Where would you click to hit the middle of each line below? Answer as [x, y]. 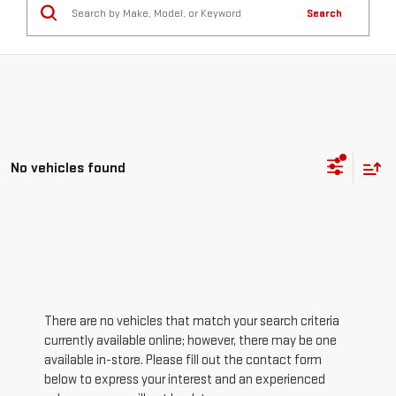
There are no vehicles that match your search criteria [192, 321]
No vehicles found [68, 168]
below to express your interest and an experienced [185, 379]
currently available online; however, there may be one [190, 340]
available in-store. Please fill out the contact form [183, 360]
